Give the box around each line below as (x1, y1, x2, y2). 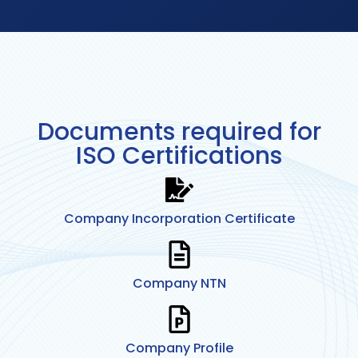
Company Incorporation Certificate (63, 209, 295, 228)
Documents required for (37, 114, 321, 149)
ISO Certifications (76, 138, 282, 173)
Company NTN (132, 273, 226, 292)
